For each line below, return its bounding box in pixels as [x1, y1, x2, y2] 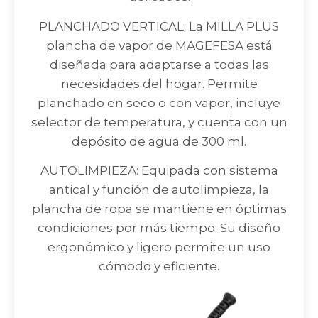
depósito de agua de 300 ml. [72, 133, 246, 148]
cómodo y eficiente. [99, 258, 219, 273]
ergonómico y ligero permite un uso [48, 239, 270, 254]
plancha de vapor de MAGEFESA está [45, 38, 273, 53]
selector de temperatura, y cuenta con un [31, 114, 287, 129]
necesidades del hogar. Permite [60, 76, 258, 91]
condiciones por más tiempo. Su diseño [38, 220, 280, 235]
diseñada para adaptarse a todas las [49, 57, 269, 72]
